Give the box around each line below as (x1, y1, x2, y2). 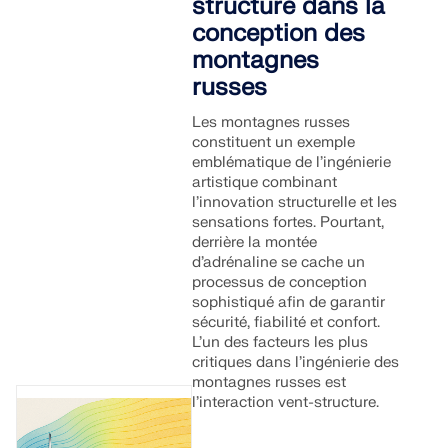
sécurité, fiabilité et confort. (192, 313, 381, 332)
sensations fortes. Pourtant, (192, 213, 385, 232)
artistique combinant (192, 173, 338, 192)
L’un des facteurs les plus (192, 333, 369, 352)
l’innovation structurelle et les (192, 193, 398, 212)
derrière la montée (192, 233, 318, 252)
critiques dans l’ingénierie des (192, 353, 400, 372)
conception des (192, 18, 366, 49)
